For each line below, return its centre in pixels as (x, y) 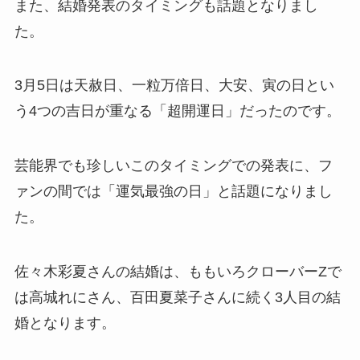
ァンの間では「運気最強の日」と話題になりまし (173, 192)
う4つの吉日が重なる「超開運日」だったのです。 (177, 111)
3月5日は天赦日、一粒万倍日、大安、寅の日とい (174, 86)
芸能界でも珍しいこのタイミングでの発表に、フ (173, 166)
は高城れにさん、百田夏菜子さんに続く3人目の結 (177, 297)
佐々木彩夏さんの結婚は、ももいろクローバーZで (178, 272)
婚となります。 (65, 323)
